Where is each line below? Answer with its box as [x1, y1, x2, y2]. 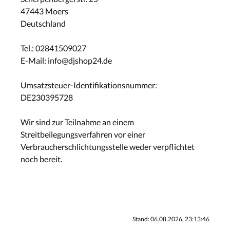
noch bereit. [21, 154, 62, 164]
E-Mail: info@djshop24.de [21, 55, 112, 65]
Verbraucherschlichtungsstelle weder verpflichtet [21, 141, 195, 151]
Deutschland [21, 18, 66, 28]
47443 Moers [21, 6, 68, 16]
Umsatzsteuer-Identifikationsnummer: [21, 80, 157, 90]
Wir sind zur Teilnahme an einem [21, 117, 134, 127]
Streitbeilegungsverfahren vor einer [21, 129, 145, 139]
